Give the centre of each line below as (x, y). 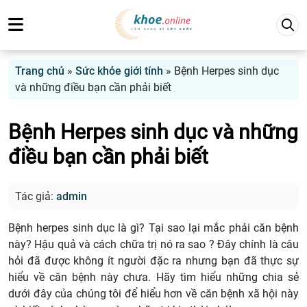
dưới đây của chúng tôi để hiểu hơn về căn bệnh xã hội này (153, 294)
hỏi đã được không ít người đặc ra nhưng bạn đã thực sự (153, 261)
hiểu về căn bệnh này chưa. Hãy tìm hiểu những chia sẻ (153, 278)
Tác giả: (36, 197)
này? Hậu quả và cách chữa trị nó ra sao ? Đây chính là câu (153, 245)
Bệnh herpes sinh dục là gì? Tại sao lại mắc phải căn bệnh (153, 228)
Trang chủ (40, 71)
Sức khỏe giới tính (119, 71)
